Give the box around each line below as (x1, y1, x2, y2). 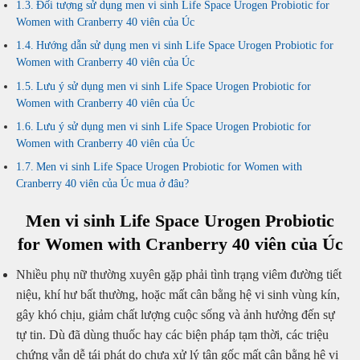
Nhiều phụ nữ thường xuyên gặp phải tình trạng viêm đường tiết (16, 267, 342, 281)
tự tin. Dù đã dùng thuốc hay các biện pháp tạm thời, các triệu (16, 327, 329, 342)
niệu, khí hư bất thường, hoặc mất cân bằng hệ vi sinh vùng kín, (16, 287, 340, 301)
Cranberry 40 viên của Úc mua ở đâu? (16, 177, 189, 190)
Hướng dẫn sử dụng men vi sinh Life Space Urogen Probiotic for (35, 39, 333, 52)
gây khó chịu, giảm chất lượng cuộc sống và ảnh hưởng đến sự (16, 307, 335, 321)
